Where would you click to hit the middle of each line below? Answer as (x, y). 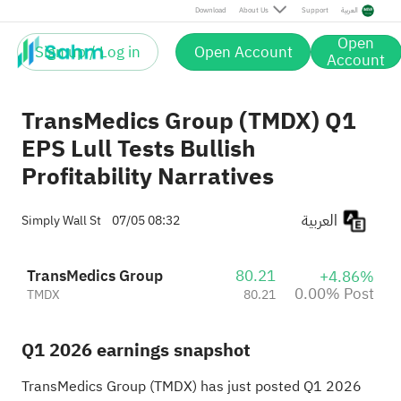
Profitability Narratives (147, 177)
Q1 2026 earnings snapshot (136, 350)
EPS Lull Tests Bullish (138, 149)
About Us (253, 10)
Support (315, 10)
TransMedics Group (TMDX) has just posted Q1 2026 (191, 386)
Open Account (243, 52)
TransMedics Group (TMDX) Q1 (188, 121)
